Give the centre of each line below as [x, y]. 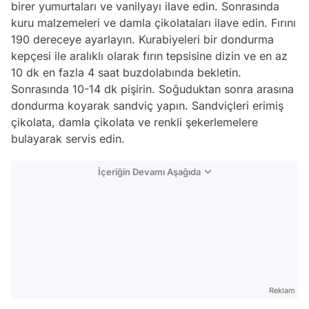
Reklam [282, 291]
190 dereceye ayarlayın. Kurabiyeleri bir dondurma [142, 40]
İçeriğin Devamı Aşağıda [149, 172]
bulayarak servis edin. [68, 139]
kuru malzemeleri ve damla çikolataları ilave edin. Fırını [153, 23]
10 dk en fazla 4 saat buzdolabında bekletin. [126, 73]
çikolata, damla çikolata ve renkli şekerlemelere [134, 122]
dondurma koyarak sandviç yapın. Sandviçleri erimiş [147, 106]
